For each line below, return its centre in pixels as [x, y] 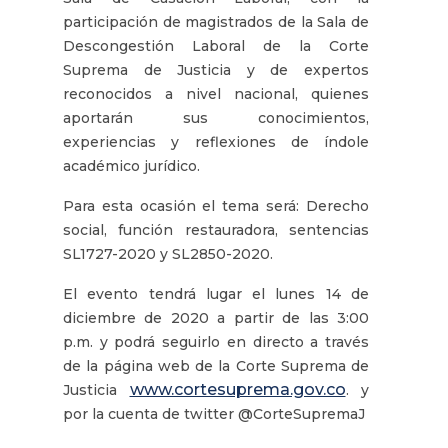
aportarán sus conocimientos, [216, 117]
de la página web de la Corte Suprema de [216, 365]
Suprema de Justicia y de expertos [216, 69]
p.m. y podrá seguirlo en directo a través [216, 341]
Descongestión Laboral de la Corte [216, 45]
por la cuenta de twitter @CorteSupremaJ [216, 413]
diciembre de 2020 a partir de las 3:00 [216, 317]
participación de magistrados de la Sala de [216, 21]
